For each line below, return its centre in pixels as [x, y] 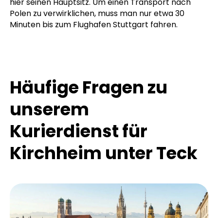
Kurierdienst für [79, 131]
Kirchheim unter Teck [104, 153]
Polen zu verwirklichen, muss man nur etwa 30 [97, 14]
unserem [49, 109]
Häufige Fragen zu [89, 88]
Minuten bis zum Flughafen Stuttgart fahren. [94, 25]
